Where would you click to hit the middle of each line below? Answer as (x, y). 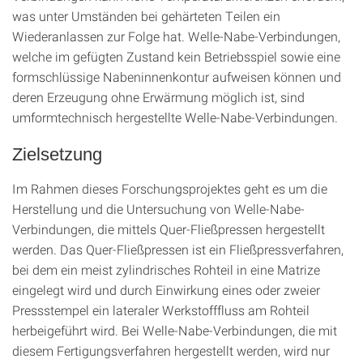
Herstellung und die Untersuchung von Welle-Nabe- (158, 209)
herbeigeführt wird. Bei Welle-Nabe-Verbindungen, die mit (175, 330)
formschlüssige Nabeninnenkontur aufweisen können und (177, 77)
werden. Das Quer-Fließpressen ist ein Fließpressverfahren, (178, 249)
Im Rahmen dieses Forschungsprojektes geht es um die (170, 188)
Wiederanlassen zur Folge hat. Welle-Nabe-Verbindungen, (176, 36)
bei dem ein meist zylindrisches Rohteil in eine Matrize (166, 269)
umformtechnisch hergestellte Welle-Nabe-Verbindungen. (175, 117)
